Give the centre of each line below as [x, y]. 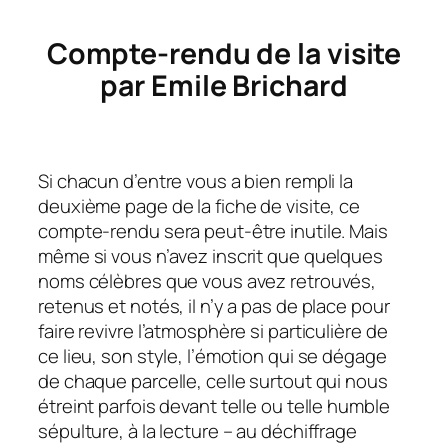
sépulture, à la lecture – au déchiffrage [197, 431]
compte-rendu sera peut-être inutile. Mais [213, 231]
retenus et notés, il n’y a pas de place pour [214, 306]
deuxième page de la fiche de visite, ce [199, 206]
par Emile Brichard [224, 85]
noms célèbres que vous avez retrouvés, [207, 281]
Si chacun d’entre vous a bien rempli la [196, 181]
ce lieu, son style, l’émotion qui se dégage [212, 356]
